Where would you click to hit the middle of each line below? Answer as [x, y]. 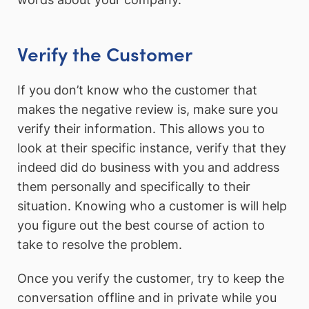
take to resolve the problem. [100, 244]
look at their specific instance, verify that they [152, 148]
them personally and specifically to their [134, 186]
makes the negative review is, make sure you [148, 109]
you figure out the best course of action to [141, 225]
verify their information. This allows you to [141, 128]
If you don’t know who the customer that [137, 90]
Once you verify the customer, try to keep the [151, 279]
